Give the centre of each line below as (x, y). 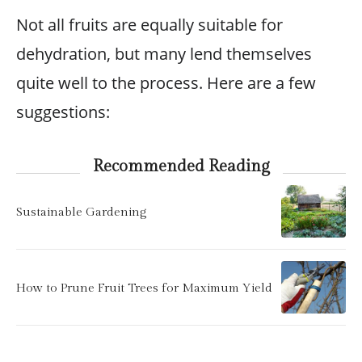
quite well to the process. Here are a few (166, 83)
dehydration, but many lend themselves (164, 54)
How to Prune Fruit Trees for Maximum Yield (144, 287)
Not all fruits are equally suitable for (149, 25)
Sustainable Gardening (81, 211)
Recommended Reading (181, 166)
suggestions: (63, 112)
